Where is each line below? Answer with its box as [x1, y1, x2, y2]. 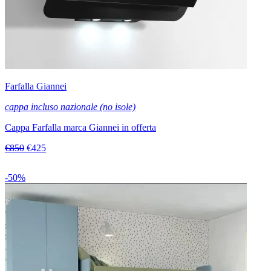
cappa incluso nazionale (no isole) [5, 102, 135, 113]
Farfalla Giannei [5, 81, 67, 92]
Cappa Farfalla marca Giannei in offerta [5, 122, 156, 133]
